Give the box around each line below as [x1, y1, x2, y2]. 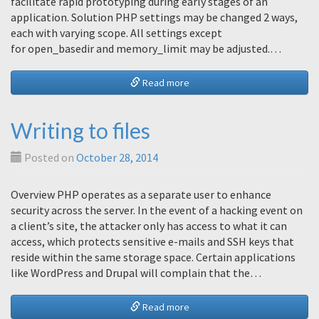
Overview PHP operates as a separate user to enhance [11, 187, 271, 202]
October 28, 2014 [76, 150, 158, 164]
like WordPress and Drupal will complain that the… [11, 266, 261, 280]
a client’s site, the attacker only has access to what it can [11, 219, 287, 233]
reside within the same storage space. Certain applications [11, 250, 296, 264]
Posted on [22, 150, 76, 164]
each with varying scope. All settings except [11, 26, 222, 40]
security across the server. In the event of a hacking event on [11, 203, 303, 217]
